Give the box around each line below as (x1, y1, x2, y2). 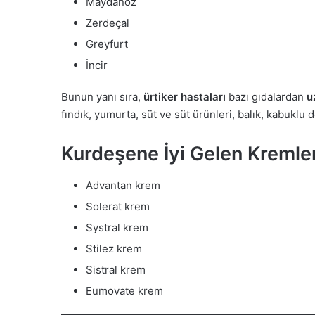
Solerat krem (86, 199, 150, 213)
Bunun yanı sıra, (61, 90, 143, 104)
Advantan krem (86, 178, 160, 192)
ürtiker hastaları (143, 90, 226, 104)
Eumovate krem (86, 283, 163, 297)
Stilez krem (86, 241, 142, 255)
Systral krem (86, 220, 148, 234)
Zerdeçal (86, 16, 129, 30)
